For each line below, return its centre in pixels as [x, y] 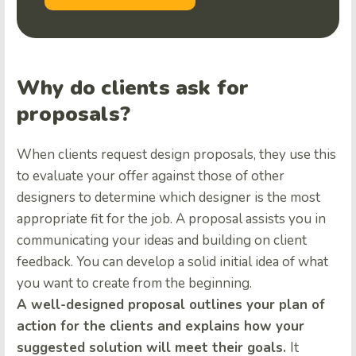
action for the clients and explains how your [161, 327]
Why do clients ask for [133, 88]
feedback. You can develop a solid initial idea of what [172, 262]
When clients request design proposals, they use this [176, 155]
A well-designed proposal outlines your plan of [171, 305]
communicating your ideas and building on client [162, 241]
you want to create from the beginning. [134, 284]
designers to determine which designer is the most [168, 198]
